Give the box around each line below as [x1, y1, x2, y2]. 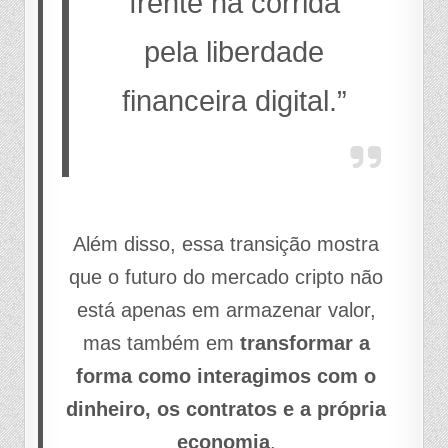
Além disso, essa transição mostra [73, 233, 380, 256]
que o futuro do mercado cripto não [69, 266, 384, 289]
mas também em [82, 332, 240, 355]
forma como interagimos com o [76, 365, 377, 388]
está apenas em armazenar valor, [76, 299, 376, 322]
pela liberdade [144, 36, 325, 69]
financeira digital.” [121, 85, 347, 118]
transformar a [239, 332, 370, 355]
